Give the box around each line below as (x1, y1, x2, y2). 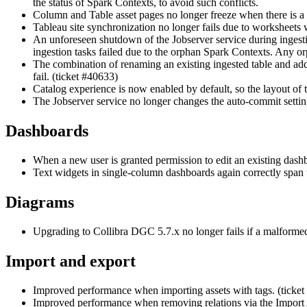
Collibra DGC (93, 225, 155, 237)
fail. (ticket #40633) (33, 71, 118, 83)
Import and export (5, 251, 136, 270)
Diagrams (5, 193, 74, 211)
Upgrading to (33, 225, 93, 237)
